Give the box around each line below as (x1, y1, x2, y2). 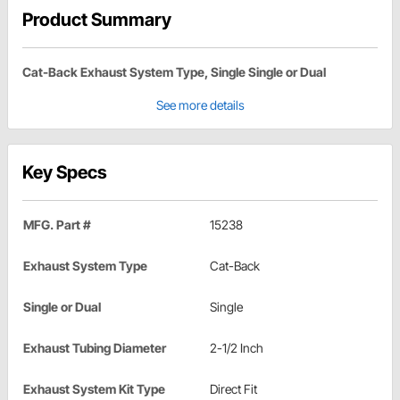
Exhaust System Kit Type (23, 381, 165, 397)
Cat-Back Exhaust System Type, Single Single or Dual (22, 64, 326, 80)
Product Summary (22, 9, 171, 31)
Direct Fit (210, 381, 257, 397)
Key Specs (22, 162, 107, 184)
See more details (155, 97, 245, 113)
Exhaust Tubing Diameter (23, 340, 166, 356)
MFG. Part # (23, 217, 91, 233)
